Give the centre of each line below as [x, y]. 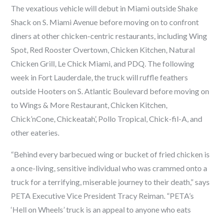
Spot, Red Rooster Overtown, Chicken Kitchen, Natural [103, 50]
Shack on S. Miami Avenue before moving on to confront [105, 22]
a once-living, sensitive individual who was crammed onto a [109, 168]
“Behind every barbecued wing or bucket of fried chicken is [110, 154]
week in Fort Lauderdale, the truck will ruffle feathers [100, 77]
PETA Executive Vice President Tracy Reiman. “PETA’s [103, 196]
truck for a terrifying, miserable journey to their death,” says [110, 182]
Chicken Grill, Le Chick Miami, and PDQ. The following [103, 64]
